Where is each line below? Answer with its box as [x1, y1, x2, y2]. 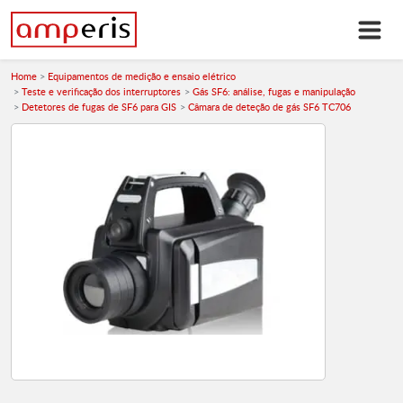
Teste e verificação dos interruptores [22, 85, 182, 99]
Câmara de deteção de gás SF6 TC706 [187, 100, 351, 114]
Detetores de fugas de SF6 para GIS [22, 100, 177, 114]
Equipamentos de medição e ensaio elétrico [48, 69, 237, 84]
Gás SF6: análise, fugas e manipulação [192, 85, 355, 99]
